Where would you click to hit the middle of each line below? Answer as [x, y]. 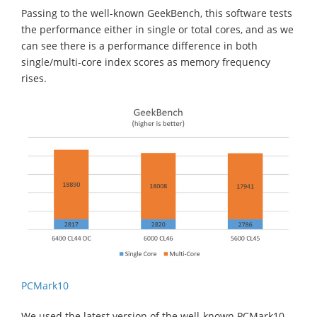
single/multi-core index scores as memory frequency [146, 62]
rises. [34, 79]
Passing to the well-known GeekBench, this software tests [157, 13]
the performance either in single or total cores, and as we [157, 30]
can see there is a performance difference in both [139, 46]
